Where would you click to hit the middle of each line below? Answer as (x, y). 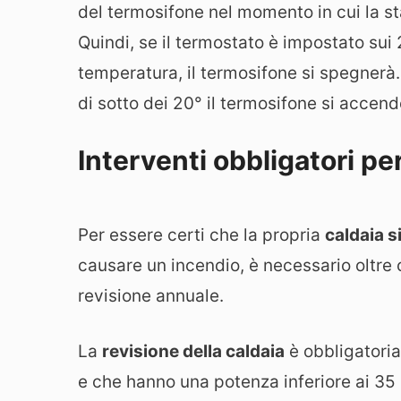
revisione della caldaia (193, 352)
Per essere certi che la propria (201, 235)
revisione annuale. (151, 295)
